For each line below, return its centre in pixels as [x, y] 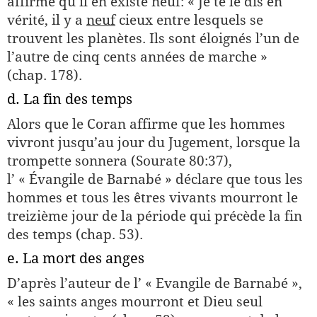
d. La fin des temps [70, 99]
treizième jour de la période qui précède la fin [155, 216]
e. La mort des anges [76, 258]
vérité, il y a [47, 20]
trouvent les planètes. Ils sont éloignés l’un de [153, 38]
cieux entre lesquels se [189, 20]
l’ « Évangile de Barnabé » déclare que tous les [155, 179]
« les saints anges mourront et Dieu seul [135, 301]
